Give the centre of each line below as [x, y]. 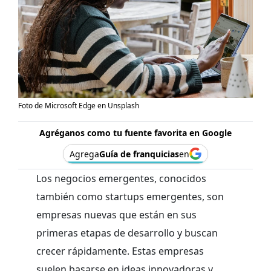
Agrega [84, 154]
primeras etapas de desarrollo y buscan [127, 233]
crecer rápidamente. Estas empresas [120, 251]
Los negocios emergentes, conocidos [121, 178]
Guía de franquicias [139, 154]
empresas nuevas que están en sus [116, 214]
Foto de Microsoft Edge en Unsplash [79, 105]
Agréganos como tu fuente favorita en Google [135, 132]
